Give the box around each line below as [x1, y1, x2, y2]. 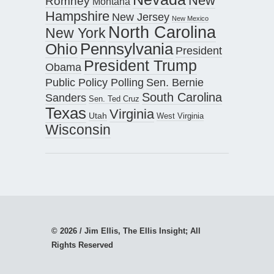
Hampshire [45, 8, 109, 24]
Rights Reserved [51, 240, 113, 250]
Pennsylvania [80, 39, 173, 58]
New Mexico [172, 14, 209, 22]
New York [45, 24, 106, 41]
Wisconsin [45, 121, 111, 138]
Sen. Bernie [146, 76, 204, 89]
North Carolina [108, 23, 216, 42]
